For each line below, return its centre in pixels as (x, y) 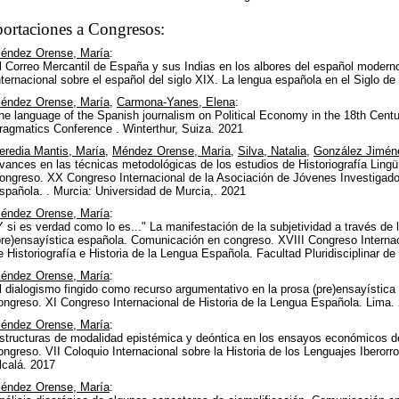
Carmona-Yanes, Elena (176, 102)
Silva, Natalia (272, 151)
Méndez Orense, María (171, 151)
